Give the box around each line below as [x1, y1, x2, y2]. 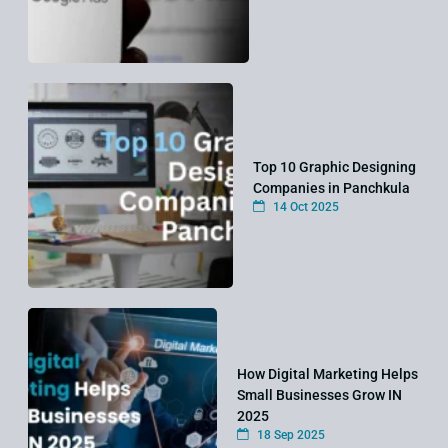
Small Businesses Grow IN [237, 387, 403, 404]
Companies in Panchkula [253, 180, 411, 197]
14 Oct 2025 [270, 200, 340, 215]
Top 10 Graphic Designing [253, 159, 417, 176]
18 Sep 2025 [254, 428, 326, 443]
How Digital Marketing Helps [237, 366, 419, 383]
